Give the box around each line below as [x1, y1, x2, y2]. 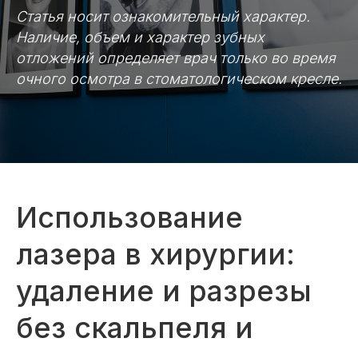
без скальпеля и [16, 310, 253, 345]
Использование [16, 200, 243, 235]
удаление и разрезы [16, 273, 312, 308]
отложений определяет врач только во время [16, 50, 336, 66]
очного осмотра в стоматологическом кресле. [16, 70, 342, 87]
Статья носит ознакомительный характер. [16, 8, 310, 25]
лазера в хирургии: [16, 237, 295, 272]
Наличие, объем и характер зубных [16, 29, 265, 46]
